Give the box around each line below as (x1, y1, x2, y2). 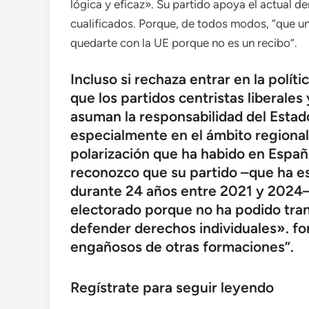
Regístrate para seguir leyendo (70, 278, 274, 296)
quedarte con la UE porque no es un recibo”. (70, 35, 297, 50)
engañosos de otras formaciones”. (70, 238, 294, 255)
